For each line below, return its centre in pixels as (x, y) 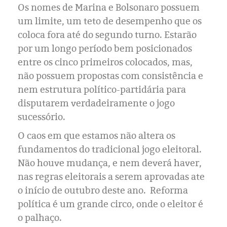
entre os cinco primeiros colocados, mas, (105, 62)
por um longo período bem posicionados (105, 48)
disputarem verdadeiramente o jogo (96, 103)
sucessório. (42, 117)
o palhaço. (40, 218)
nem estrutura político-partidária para (102, 89)
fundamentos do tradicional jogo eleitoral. (110, 149)
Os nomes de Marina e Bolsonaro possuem (109, 7)
